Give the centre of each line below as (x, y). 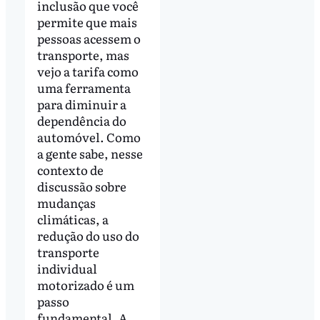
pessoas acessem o (89, 38)
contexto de (70, 169)
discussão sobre (81, 186)
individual (67, 268)
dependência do (81, 120)
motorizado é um (85, 284)
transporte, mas (83, 54)
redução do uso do (88, 235)
